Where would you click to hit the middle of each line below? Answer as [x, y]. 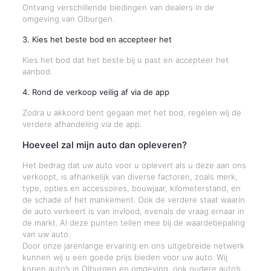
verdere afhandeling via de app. [82, 124]
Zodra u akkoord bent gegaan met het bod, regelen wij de [132, 113]
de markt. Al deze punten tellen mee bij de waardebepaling [133, 223]
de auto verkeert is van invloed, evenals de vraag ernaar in [133, 211]
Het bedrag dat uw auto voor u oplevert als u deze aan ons [134, 165]
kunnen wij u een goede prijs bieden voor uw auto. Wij [125, 257]
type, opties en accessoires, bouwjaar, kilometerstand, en [131, 188]
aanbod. [37, 71]
